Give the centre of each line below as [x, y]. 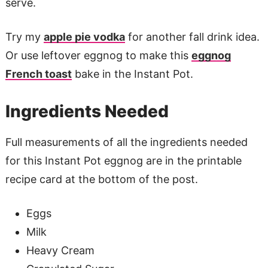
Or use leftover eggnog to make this [98, 55]
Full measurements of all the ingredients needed [126, 142]
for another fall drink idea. [192, 36]
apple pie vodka [84, 36]
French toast [38, 74]
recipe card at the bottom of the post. [101, 179]
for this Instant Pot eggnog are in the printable [123, 160]
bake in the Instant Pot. [132, 74]
